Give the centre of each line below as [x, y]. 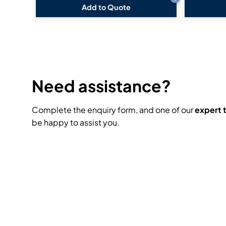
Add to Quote [106, 7]
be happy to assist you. [76, 122]
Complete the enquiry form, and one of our [113, 109]
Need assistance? [101, 86]
